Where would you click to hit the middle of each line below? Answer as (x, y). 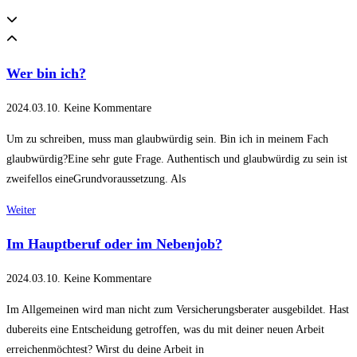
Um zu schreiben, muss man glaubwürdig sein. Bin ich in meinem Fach (167, 139)
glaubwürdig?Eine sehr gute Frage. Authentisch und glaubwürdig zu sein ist (177, 159)
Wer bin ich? (46, 74)
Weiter (21, 210)
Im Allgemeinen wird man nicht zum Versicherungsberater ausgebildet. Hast (178, 310)
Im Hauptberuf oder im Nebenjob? (114, 244)
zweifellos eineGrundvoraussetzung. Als (96, 179)
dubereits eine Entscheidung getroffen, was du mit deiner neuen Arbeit (165, 330)
